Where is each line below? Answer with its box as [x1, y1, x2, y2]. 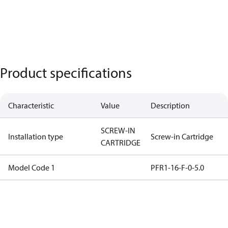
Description [151, 100, 190, 110]
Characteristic [8, 100, 54, 110]
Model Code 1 [8, 162, 55, 173]
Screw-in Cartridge [151, 131, 213, 141]
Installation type [8, 131, 63, 141]
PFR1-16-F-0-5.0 [151, 162, 204, 173]
